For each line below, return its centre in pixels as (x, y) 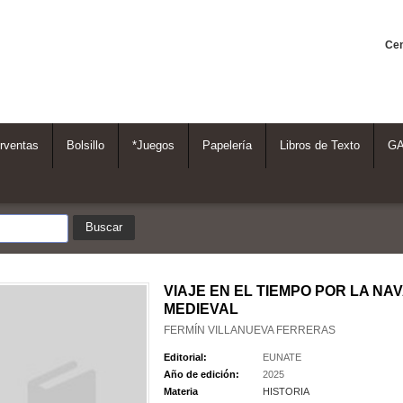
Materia (180, 392)
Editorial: (185, 358)
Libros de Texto (320, 146)
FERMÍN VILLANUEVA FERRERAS (249, 331)
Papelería (227, 146)
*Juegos (153, 146)
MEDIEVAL (201, 309)
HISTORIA (286, 392)
